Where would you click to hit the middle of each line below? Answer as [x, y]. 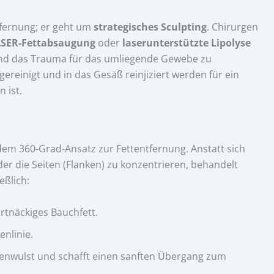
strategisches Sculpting [150, 27]
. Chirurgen [232, 27]
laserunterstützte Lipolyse [187, 43]
